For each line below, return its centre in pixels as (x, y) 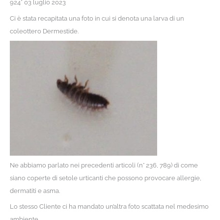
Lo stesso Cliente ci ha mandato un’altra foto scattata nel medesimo (109, 206)
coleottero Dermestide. (44, 31)
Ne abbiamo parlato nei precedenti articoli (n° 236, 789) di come (104, 165)
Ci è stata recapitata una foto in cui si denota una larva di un (97, 18)
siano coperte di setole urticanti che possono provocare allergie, (105, 178)
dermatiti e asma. (35, 191)
